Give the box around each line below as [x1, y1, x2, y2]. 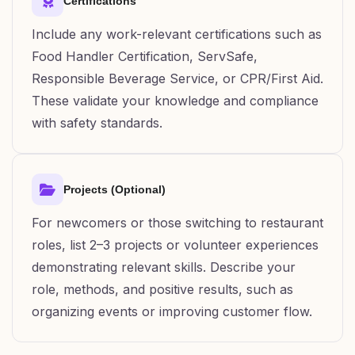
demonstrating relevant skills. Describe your [32, 259, 296, 275]
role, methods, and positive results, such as [32, 281, 293, 297]
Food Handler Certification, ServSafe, [32, 48, 258, 64]
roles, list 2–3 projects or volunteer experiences [32, 237, 319, 253]
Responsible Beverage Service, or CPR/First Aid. [32, 71, 323, 86]
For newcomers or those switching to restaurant [32, 215, 323, 231]
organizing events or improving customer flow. [32, 303, 312, 319]
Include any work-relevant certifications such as [32, 26, 322, 42]
